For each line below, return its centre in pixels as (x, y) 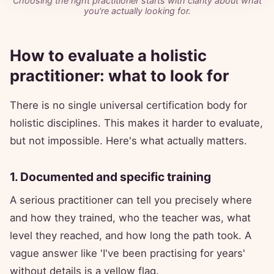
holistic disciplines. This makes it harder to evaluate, (136, 123)
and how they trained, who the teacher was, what (130, 218)
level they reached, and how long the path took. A (131, 236)
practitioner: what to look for (119, 76)
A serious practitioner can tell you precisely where (131, 200)
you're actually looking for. (137, 11)
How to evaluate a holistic (108, 56)
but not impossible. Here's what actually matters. (128, 141)
